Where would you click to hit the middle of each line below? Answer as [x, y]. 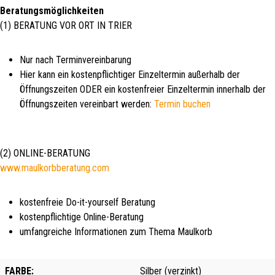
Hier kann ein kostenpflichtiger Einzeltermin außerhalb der [130, 74]
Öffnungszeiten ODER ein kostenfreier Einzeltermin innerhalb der [143, 89]
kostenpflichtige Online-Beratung [82, 217]
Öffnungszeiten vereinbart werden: [87, 104]
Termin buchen [182, 104]
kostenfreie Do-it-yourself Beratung [87, 202]
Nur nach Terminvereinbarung [76, 60]
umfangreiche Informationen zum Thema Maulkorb [116, 231]
